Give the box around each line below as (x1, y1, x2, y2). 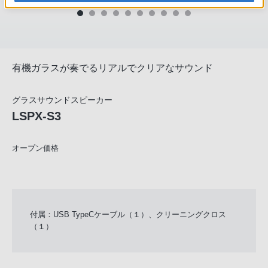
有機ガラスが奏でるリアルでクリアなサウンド (12, 63, 213, 73)
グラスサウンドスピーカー (12, 95, 112, 105)
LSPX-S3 (12, 109, 61, 123)
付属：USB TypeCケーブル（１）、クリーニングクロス (30, 210, 226, 219)
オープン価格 (12, 144, 59, 153)
